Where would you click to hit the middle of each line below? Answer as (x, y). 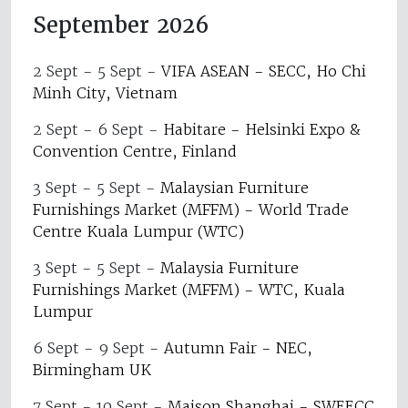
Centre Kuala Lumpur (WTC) (138, 231)
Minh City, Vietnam (105, 92)
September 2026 (121, 25)
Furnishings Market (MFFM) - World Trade (191, 209)
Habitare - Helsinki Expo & (262, 129)
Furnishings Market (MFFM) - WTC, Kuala (189, 289)
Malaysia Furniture (229, 267)
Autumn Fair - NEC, (238, 347)
